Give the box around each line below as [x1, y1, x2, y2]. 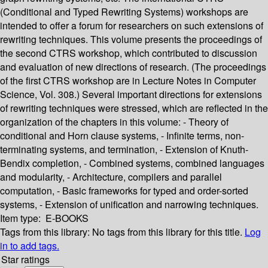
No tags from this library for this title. [92, 225, 242, 239]
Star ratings [1, 252, 50, 267]
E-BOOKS [45, 211, 89, 226]
